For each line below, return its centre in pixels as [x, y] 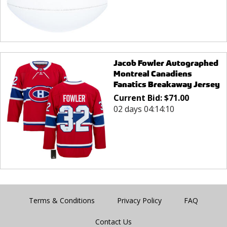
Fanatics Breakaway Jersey [166, 84]
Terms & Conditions [62, 201]
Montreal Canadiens [153, 73]
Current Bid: [139, 98]
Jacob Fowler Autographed [166, 63]
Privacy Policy [139, 201]
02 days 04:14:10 [144, 109]
